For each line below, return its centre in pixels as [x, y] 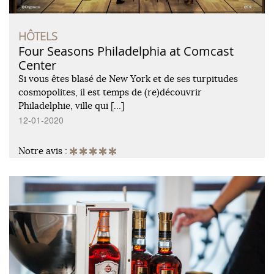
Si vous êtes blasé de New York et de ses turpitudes [128, 78]
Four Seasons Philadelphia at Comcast [126, 51]
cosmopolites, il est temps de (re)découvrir [110, 92]
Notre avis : [44, 150]
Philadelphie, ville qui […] [71, 105]
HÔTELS [38, 36]
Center [37, 65]
